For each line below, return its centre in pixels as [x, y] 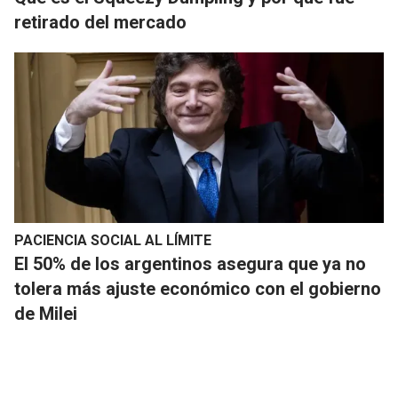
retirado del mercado [100, 23]
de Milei [46, 314]
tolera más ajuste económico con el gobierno [198, 289]
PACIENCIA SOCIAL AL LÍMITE [113, 241]
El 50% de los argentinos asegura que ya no [190, 264]
